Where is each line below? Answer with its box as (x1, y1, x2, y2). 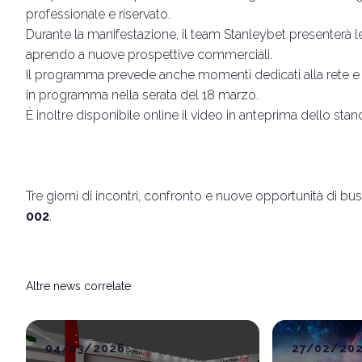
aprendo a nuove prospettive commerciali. (26, 47, 272, 63)
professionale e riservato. (26, 6, 170, 23)
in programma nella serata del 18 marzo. (26, 87, 259, 103)
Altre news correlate (26, 280, 131, 293)
